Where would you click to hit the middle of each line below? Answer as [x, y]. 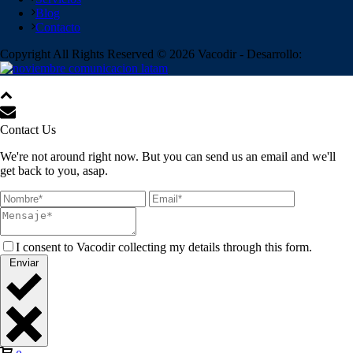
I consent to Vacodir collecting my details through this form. [164, 247]
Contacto [58, 27]
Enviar [24, 262]
